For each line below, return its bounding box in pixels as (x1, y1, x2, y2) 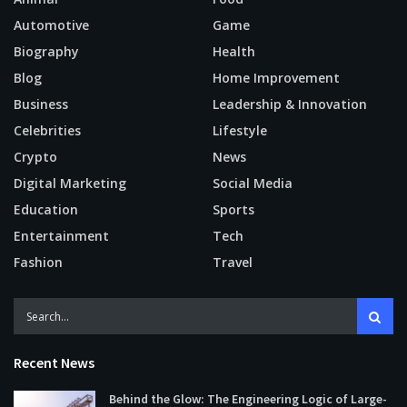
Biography (14, 43, 79, 61)
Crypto (14, 148, 57, 166)
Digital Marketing (14, 174, 126, 193)
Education (14, 201, 78, 219)
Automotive (14, 16, 89, 35)
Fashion (14, 253, 63, 272)
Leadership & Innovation (213, 95, 367, 114)
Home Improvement (213, 69, 340, 87)
